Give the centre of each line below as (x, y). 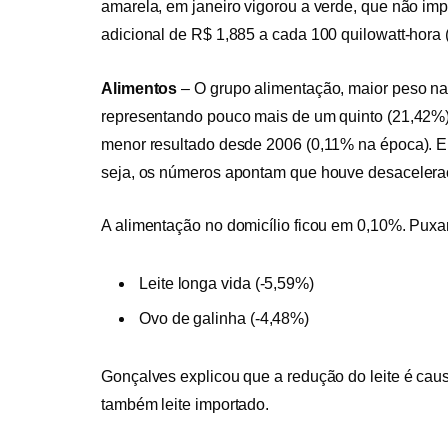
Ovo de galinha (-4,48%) (224, 319)
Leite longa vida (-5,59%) (226, 284)
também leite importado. (185, 405)
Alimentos (139, 88)
